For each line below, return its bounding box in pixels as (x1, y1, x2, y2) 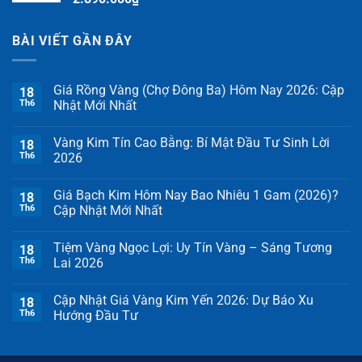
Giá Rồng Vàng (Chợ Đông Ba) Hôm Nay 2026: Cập (53, 82, 344, 99)
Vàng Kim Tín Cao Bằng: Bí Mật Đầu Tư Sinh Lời (53, 135, 330, 151)
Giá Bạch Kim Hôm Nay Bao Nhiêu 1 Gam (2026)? (53, 187, 339, 204)
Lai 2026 (53, 255, 103, 271)
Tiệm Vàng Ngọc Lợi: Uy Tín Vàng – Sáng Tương (53, 240, 332, 256)
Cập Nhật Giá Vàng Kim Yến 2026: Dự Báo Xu (53, 293, 314, 309)
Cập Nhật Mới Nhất (53, 203, 162, 219)
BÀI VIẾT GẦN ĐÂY (12, 32, 133, 48)
